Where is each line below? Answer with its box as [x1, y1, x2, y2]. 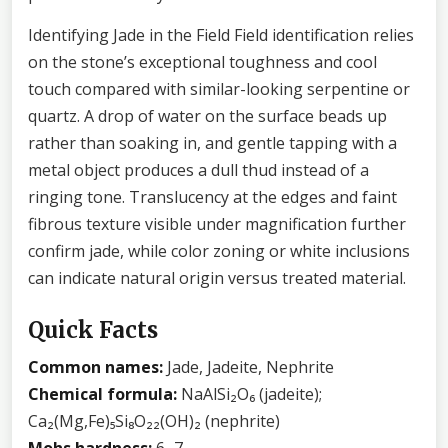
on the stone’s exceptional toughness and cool [28, 50, 377, 73]
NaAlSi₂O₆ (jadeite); [177, 382, 322, 405]
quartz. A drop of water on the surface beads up [28, 104, 387, 127]
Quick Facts [28, 315, 158, 344]
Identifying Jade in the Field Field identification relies [28, 23, 414, 46]
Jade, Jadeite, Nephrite [163, 355, 334, 378]
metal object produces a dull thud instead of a [28, 158, 369, 181]
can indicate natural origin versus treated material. [28, 266, 406, 289]
